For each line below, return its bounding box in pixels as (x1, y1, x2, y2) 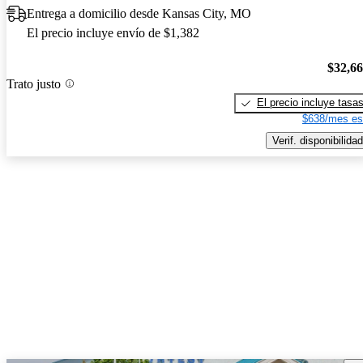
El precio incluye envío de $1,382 (27, 26, 199, 41)
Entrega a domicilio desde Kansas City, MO (27, 6, 251, 21)
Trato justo (6, 76, 61, 91)
